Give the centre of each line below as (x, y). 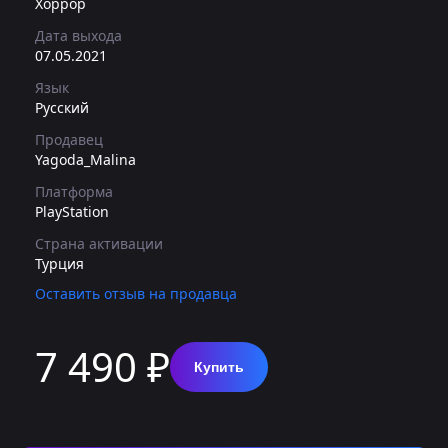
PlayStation (72, 211)
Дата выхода (78, 35)
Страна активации (99, 243)
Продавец (69, 139)
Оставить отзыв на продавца (136, 293)
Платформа (74, 191)
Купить (219, 367)
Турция (59, 263)
